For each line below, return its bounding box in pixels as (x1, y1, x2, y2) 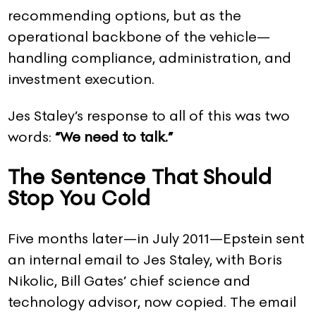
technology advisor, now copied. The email (8, 292, 296, 312)
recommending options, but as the (8, 5, 241, 25)
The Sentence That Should (8, 162, 272, 191)
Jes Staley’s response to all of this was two (8, 105, 290, 126)
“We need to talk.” (55, 126, 173, 147)
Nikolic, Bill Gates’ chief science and (8, 271, 250, 291)
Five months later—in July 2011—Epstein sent (8, 229, 305, 249)
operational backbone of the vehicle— (8, 26, 270, 47)
